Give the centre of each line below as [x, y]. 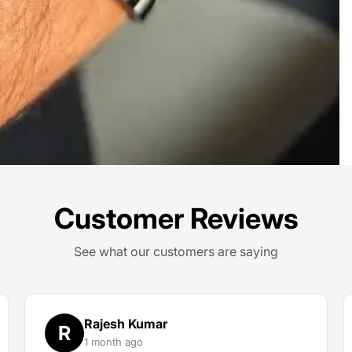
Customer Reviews [176, 218]
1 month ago [113, 341]
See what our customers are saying [176, 251]
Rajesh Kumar [125, 323]
